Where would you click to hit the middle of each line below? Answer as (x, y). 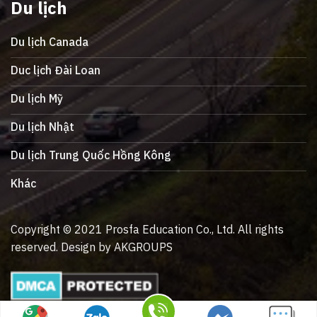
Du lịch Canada (50, 42)
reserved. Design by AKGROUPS (92, 247)
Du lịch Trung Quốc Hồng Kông (91, 155)
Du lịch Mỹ (37, 99)
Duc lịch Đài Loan (56, 70)
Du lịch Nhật (42, 127)
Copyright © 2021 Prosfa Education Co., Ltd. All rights (147, 230)
